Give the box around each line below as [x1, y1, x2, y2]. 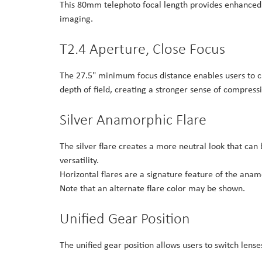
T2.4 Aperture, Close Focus [60, 39, 225, 58]
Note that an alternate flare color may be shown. [60, 182, 245, 195]
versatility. [60, 154, 99, 167]
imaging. [60, 12, 93, 25]
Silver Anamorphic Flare [60, 110, 206, 129]
